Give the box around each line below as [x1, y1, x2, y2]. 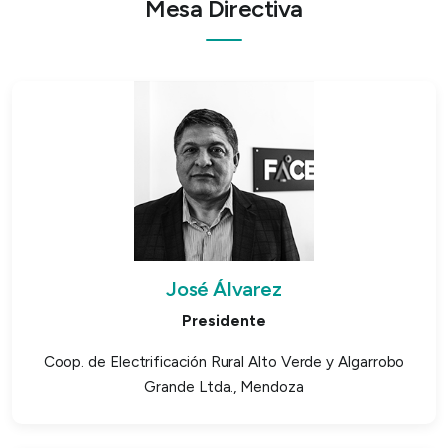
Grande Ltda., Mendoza [144, 377, 304, 396]
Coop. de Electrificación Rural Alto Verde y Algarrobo [43, 352, 405, 371]
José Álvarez [166, 276, 282, 301]
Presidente [182, 311, 266, 330]
